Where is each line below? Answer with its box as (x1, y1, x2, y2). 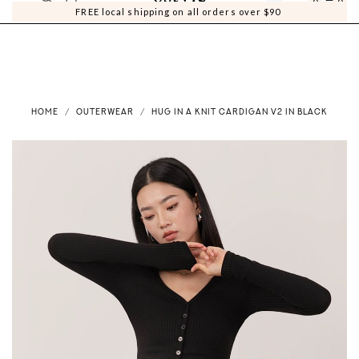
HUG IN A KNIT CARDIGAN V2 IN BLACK (151, 108, 328, 118)
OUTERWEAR (76, 108, 134, 118)
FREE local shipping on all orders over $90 (75, 6, 284, 17)
